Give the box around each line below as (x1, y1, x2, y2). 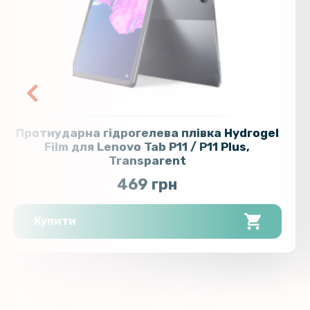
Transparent (108, 153, 186, 167)
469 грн (117, 174, 178, 194)
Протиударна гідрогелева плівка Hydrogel (15, 125, 279, 140)
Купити (33, 214, 76, 228)
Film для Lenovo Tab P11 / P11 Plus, (44, 139, 250, 154)
